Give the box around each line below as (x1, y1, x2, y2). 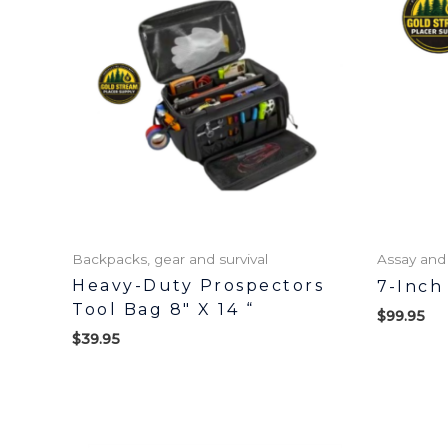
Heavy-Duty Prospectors (72, 276, 324, 296)
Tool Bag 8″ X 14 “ (72, 300, 254, 320)
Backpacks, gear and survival (72, 250, 268, 267)
